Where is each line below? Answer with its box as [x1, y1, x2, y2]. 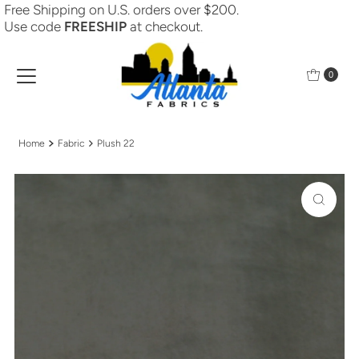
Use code [3, 18, 64, 35]
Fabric [57, 137, 85, 150]
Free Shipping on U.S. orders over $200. [3, 2, 239, 18]
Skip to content [11, 13, 97, 26]
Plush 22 [97, 137, 135, 150]
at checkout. [129, 18, 203, 35]
